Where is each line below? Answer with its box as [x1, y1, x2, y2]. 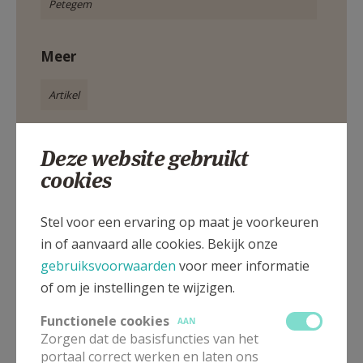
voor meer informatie [176, 256, 310, 275]
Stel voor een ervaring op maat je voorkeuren [41, 212, 318, 231]
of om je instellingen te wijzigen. [41, 278, 235, 297]
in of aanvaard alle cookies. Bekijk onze [41, 234, 278, 253]
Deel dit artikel [16, 197, 118, 216]
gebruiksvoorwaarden [41, 256, 176, 275]
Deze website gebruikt [41, 143, 249, 173]
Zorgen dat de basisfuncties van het [41, 329, 258, 348]
